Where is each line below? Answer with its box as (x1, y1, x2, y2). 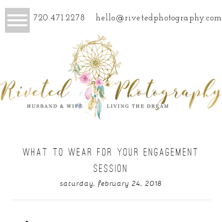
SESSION (93, 164, 129, 172)
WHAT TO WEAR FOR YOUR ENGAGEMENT (23, 148, 199, 156)
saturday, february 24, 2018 (59, 177, 163, 188)
